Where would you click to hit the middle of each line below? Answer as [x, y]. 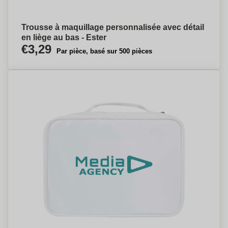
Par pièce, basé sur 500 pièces [104, 51]
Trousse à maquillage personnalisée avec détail [113, 27]
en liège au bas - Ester [64, 37]
